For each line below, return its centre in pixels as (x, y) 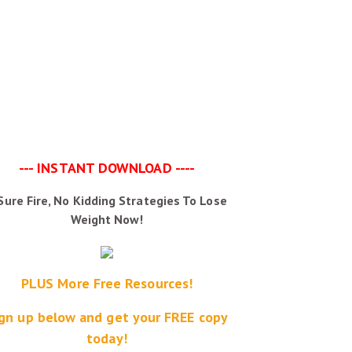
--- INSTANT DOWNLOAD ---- (107, 168)
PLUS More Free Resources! (107, 283)
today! (107, 338)
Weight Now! (107, 219)
